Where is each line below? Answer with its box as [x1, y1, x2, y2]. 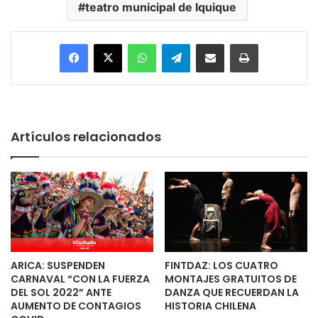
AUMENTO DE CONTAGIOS [11, 298, 141, 313]
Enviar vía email [224, 37, 246, 49]
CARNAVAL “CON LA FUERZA [11, 271, 150, 286]
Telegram [190, 37, 230, 49]
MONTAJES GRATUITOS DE [165, 271, 297, 286]
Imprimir [258, 37, 292, 49]
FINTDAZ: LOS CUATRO [165, 258, 278, 273]
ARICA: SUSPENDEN [11, 258, 105, 273]
